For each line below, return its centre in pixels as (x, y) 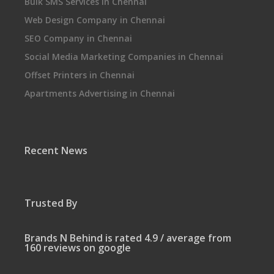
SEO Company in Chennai (78, 38)
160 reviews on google (78, 248)
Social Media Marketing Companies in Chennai (124, 57)
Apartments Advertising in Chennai (100, 93)
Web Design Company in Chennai (95, 20)
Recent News (56, 150)
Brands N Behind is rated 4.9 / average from (128, 238)
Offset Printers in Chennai (80, 75)
